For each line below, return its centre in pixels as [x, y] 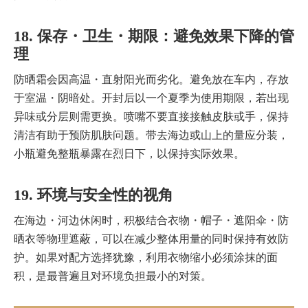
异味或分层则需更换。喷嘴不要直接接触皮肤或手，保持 [151, 117]
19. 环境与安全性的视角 [93, 195]
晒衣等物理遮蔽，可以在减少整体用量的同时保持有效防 [151, 239]
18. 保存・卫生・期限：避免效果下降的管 [154, 36]
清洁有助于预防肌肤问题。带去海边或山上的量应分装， [151, 135]
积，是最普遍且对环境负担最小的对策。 [113, 276]
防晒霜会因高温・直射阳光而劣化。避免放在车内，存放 [151, 80]
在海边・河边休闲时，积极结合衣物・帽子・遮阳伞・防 [151, 221]
